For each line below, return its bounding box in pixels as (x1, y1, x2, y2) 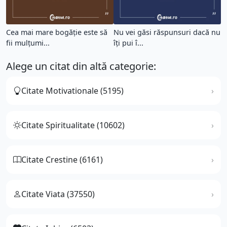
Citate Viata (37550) (21, 188, 95, 200)
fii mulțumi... (6, 37, 50, 48)
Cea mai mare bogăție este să (6, 27, 107, 37)
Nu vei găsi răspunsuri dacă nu (113, 27, 220, 37)
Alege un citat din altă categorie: (6, 59, 156, 73)
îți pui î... (113, 37, 143, 48)
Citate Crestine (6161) (21, 154, 103, 165)
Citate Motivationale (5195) (21, 85, 124, 96)
